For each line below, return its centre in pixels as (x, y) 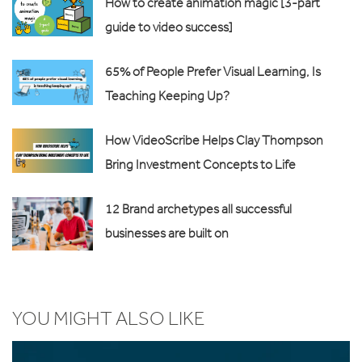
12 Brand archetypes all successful (198, 208)
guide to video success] (169, 27)
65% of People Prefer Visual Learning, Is (213, 71)
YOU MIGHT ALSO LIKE (108, 318)
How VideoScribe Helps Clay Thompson (214, 140)
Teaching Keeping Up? (167, 95)
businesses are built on (167, 233)
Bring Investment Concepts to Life (200, 164)
